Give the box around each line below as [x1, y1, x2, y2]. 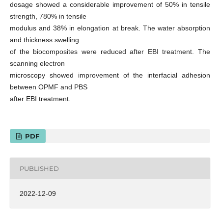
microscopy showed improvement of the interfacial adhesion [9, 71, 211, 80]
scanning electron [9, 59, 65, 68]
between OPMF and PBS [9, 83, 87, 91]
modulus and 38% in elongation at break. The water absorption [9, 24, 211, 32]
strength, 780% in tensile [9, 12, 86, 21]
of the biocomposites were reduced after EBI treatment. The [9, 48, 211, 56]
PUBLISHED [19, 164, 59, 172]
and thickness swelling [9, 36, 79, 44]
